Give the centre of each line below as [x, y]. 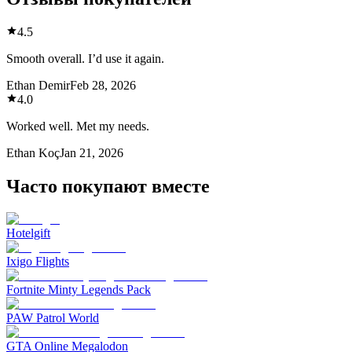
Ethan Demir [38, 85]
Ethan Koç [33, 152]
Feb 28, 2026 [103, 85]
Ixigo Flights [38, 262]
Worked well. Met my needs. [78, 126]
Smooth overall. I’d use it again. [85, 58]
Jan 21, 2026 [92, 152]
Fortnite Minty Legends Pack [79, 290]
